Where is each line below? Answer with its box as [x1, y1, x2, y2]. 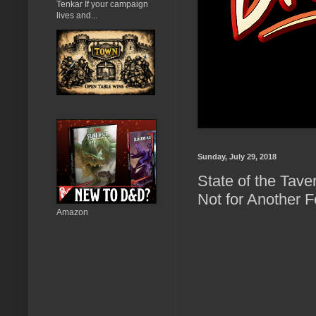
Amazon [56, 207, 88, 217]
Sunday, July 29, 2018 [197, 152, 276, 161]
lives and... [56, 10, 97, 20]
